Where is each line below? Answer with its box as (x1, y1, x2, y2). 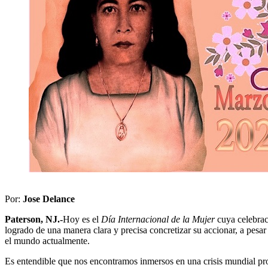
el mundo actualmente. (5, 235, 90, 246)
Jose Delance (23, 193, 75, 204)
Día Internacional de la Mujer (101, 214, 215, 224)
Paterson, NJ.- (5, 214, 63, 224)
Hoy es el (63, 214, 101, 224)
